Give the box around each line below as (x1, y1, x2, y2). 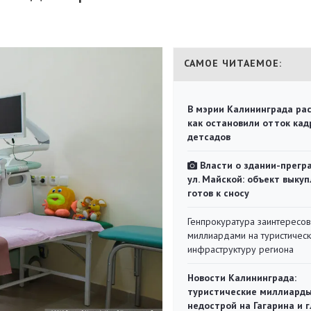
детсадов (187, 131, 230, 143)
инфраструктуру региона (187, 243, 294, 255)
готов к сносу (187, 187, 249, 199)
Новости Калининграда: (187, 271, 296, 284)
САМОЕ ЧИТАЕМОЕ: (184, 57, 282, 69)
